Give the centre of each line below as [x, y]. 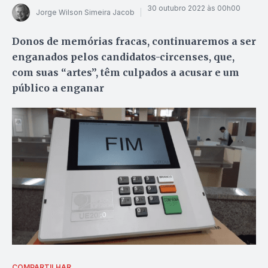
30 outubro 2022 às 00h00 [194, 8]
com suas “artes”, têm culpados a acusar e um [126, 72]
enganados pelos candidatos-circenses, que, [123, 57]
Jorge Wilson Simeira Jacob [85, 13]
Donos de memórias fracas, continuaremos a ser [134, 41]
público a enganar [58, 88]
